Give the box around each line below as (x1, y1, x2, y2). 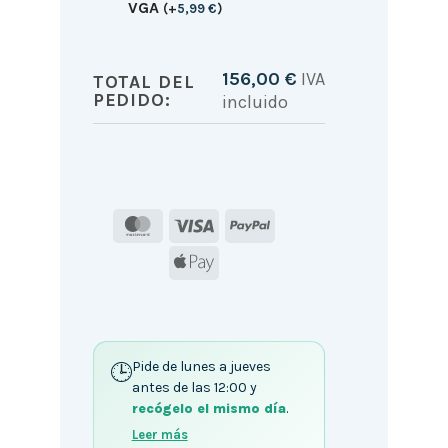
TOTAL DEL (92, 71, 195, 94)
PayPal (268, 213, 320, 233)
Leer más (131, 426, 188, 442)
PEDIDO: (92, 89, 171, 112)
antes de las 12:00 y (131, 378, 257, 396)
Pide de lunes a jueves (131, 357, 271, 375)
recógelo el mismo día (131, 399, 286, 417)
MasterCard (156, 213, 245, 233)
